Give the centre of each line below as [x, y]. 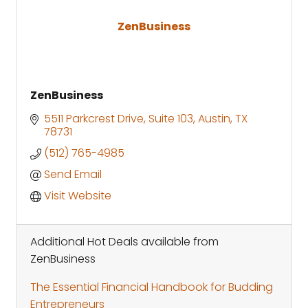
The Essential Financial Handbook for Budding [152, 287]
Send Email [73, 174]
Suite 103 [171, 118]
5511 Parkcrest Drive [94, 118]
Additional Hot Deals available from [124, 241]
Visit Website [78, 195]
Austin [214, 118]
